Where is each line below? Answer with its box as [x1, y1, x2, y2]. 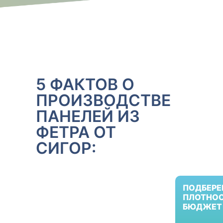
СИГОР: [36, 138, 96, 158]
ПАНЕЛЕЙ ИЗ [36, 107, 140, 126]
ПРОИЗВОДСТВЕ [36, 91, 171, 110]
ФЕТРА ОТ [36, 122, 116, 142]
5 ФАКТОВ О [36, 75, 134, 94]
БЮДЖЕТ [183, 202, 222, 212]
